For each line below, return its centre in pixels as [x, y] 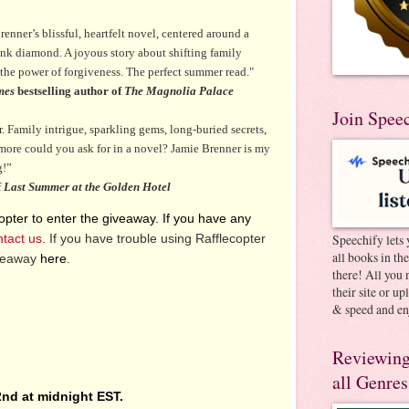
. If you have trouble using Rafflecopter [154, 239]
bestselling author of [69, 90]
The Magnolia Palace [179, 90]
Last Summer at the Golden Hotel [87, 186]
